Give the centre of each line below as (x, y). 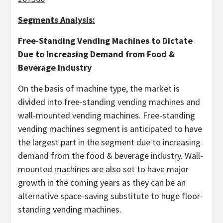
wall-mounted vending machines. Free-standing (107, 115)
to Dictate (172, 41)
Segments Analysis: (56, 20)
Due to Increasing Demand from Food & (96, 54)
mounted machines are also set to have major (103, 169)
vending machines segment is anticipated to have (110, 129)
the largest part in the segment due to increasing (109, 142)
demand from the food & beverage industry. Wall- (111, 156)
